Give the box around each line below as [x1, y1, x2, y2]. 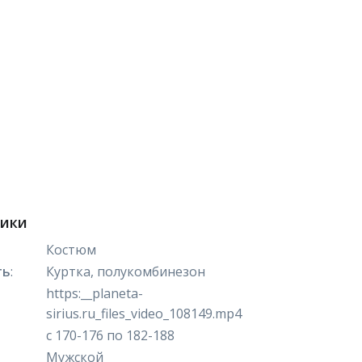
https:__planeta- [46, 284, 144, 302]
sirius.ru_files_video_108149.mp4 [46, 305, 242, 322]
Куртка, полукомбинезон [46, 263, 206, 280]
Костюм [46, 241, 97, 259]
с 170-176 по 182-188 [46, 326, 175, 344]
